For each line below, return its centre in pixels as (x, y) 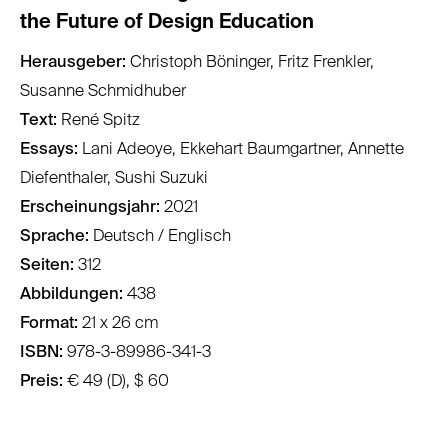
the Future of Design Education (167, 23)
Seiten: (47, 266)
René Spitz (98, 121)
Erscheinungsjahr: (90, 208)
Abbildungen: (71, 295)
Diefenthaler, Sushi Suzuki (114, 179)
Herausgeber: (73, 63)
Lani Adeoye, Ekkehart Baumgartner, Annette (241, 150)
